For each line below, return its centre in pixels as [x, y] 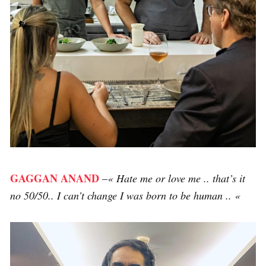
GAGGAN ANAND [55, 178]
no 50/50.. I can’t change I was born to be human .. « [127, 195]
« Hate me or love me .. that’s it [176, 178]
